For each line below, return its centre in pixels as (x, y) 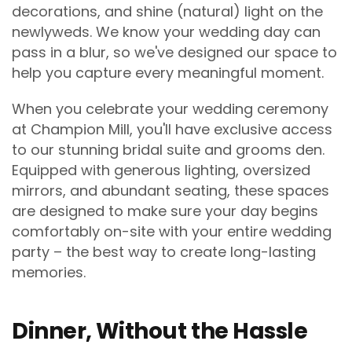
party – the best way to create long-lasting (164, 251)
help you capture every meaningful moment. (170, 72)
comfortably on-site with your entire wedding (172, 231)
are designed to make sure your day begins (165, 211)
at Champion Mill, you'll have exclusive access (172, 129)
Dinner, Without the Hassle (160, 331)
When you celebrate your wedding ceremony (170, 108)
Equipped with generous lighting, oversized (161, 170)
